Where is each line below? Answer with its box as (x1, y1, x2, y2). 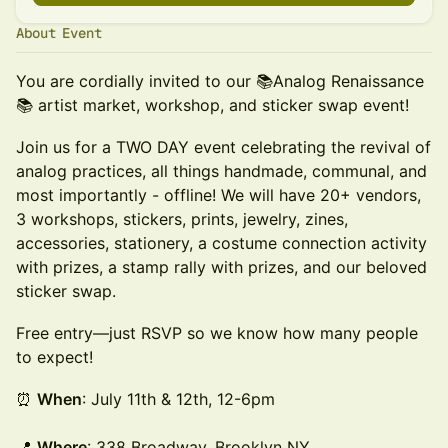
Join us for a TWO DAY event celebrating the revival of (16, 137, 431, 157)
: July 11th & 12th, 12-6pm (82, 389, 275, 409)
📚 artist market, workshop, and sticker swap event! (16, 95, 409, 115)
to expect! (16, 347, 93, 367)
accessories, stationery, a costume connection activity (16, 233, 427, 253)
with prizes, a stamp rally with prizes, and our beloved (16, 257, 427, 277)
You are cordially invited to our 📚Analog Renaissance (16, 71, 424, 91)
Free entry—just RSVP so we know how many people (16, 323, 418, 343)
